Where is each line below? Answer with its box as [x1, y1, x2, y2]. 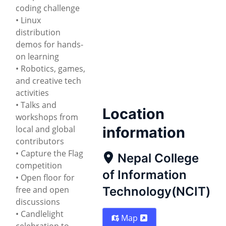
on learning [16, 50, 59, 62]
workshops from [16, 111, 78, 123]
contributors [16, 135, 64, 147]
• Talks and [16, 99, 56, 110]
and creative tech [16, 75, 81, 86]
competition [16, 159, 62, 171]
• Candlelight [16, 208, 64, 219]
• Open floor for [16, 172, 75, 183]
